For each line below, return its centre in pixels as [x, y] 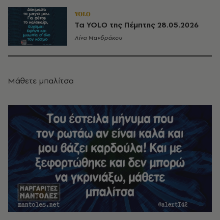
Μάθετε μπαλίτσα [41, 80]
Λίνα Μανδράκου [98, 38]
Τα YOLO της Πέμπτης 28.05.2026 [137, 25]
